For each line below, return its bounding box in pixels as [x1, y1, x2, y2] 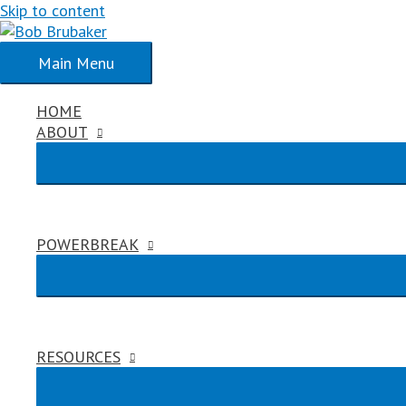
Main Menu [38, 53, 114, 73]
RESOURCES [36, 346, 121, 367]
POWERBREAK [36, 234, 139, 255]
